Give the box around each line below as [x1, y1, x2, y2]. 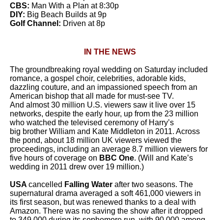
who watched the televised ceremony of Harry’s [10, 118, 174, 127]
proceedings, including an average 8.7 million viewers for [10, 145, 208, 153]
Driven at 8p [61, 19, 105, 27]
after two [114, 180, 146, 189]
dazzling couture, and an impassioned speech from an [10, 83, 197, 91]
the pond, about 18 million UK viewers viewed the [10, 136, 182, 144]
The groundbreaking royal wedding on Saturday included [10, 65, 208, 74]
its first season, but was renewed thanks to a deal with [10, 198, 196, 206]
